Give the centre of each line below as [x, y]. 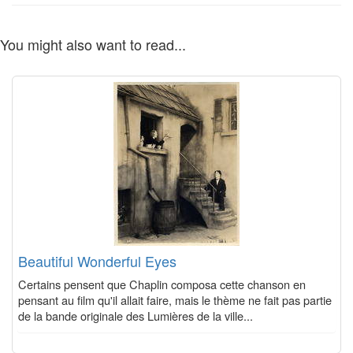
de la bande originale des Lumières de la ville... [136, 316]
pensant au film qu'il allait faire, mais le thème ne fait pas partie [175, 300]
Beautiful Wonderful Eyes [97, 261]
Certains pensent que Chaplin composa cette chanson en [162, 284]
